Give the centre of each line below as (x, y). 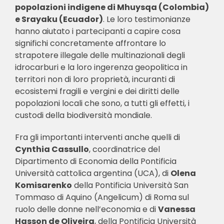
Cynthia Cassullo (52, 149)
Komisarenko (43, 185)
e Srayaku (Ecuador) (59, 19)
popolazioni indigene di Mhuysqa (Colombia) (112, 7)
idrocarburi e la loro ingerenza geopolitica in (101, 67)
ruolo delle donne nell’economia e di (86, 209)
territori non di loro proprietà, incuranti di (95, 79)
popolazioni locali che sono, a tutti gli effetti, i (102, 103)
